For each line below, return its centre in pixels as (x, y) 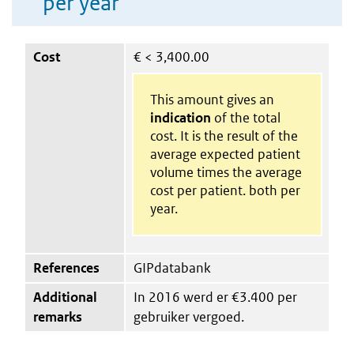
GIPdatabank (172, 267)
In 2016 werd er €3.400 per (215, 297)
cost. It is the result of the (224, 136)
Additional (65, 297)
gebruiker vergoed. (189, 316)
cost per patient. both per (225, 190)
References (66, 267)
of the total (245, 117)
